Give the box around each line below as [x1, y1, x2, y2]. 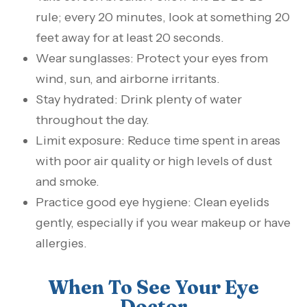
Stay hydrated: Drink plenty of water [36, 92, 243, 108]
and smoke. [36, 174, 100, 190]
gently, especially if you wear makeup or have [36, 215, 291, 231]
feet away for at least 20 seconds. [36, 30, 225, 46]
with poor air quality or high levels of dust [36, 153, 273, 169]
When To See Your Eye [48, 275, 259, 299]
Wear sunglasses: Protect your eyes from [36, 51, 269, 66]
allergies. [36, 236, 88, 251]
